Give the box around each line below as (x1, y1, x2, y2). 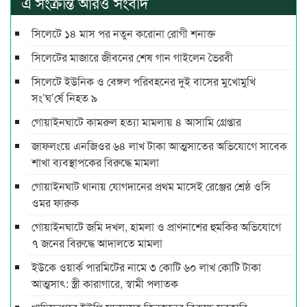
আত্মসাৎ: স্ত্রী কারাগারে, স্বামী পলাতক (32, 275, 178, 292)
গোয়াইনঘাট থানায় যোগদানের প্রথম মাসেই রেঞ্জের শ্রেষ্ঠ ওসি (32, 178, 271, 195)
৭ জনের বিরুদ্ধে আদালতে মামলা (32, 235, 162, 251)
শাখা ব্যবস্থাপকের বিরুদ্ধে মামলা (32, 154, 162, 171)
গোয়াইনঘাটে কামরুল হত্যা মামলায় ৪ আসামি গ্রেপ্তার (32, 114, 241, 130)
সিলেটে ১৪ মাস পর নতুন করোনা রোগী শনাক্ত (32, 25, 215, 42)
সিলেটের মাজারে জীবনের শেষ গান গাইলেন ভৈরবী (32, 49, 233, 66)
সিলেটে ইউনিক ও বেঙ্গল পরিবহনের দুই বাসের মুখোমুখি (32, 73, 256, 90)
